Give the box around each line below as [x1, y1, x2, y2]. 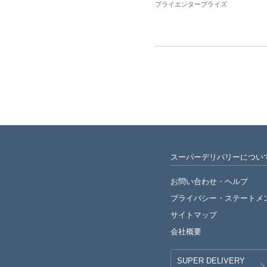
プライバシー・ [170, 194, 225, 203]
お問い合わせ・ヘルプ [170, 177, 248, 186]
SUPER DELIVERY [176, 256, 245, 265]
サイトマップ [170, 210, 217, 219]
